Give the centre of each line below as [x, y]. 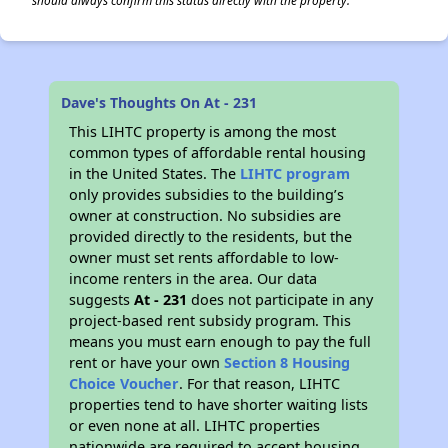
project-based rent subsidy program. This [210, 320]
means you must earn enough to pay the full [220, 341]
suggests [102, 299]
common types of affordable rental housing [218, 152]
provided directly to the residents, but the [211, 236]
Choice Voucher [124, 383]
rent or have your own [147, 362]
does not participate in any [280, 299]
